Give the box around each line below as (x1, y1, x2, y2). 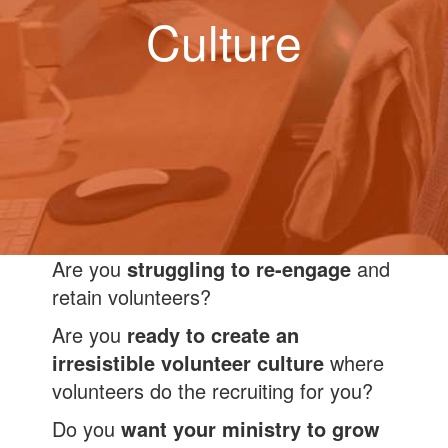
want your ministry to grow (121, 414, 381, 444)
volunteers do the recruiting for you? (52, 376, 374, 406)
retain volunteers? (52, 282, 212, 312)
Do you (52, 414, 122, 444)
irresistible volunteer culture (52, 348, 325, 378)
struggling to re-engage (127, 254, 352, 284)
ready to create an (127, 320, 300, 350)
